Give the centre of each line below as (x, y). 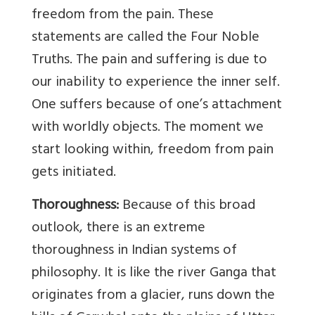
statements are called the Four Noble (146, 39)
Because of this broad (189, 207)
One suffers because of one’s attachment (157, 106)
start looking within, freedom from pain (153, 151)
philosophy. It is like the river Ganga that (154, 274)
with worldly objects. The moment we (148, 129)
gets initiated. (74, 174)
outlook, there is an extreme (118, 229)
